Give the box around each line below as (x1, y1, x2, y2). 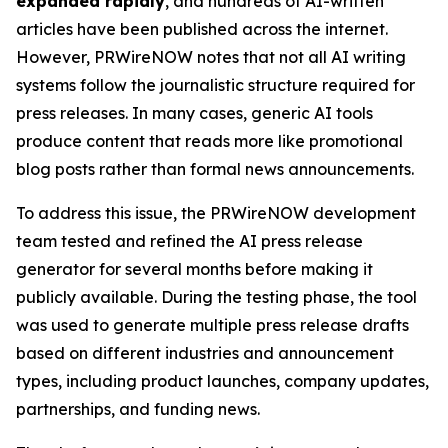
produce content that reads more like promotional (16, 130, 403, 151)
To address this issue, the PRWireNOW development (16, 202, 416, 223)
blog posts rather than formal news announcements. (16, 158, 414, 179)
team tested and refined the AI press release (16, 230, 363, 251)
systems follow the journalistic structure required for (16, 74, 415, 95)
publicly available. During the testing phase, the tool (16, 286, 417, 307)
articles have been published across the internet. (16, 18, 388, 39)
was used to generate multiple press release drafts (16, 314, 409, 335)
